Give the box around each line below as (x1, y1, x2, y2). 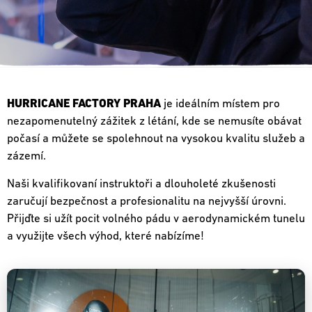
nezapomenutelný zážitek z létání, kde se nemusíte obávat (7, 116, 302, 128)
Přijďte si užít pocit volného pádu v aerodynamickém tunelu (7, 212, 305, 225)
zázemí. (7, 150, 46, 163)
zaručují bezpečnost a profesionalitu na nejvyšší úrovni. (7, 195, 286, 208)
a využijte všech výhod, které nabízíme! (7, 230, 204, 242)
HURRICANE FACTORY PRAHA (7, 98, 161, 111)
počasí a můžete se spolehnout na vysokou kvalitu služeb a (7, 133, 305, 146)
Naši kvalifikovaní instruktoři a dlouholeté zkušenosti (7, 178, 276, 190)
